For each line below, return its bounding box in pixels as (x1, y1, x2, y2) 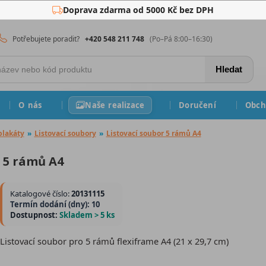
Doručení (179, 99, 216, 110)
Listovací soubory (34, 128, 96, 138)
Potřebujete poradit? (12, 33, 80, 44)
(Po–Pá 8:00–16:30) (150, 33, 213, 44)
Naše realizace (85, 99, 145, 110)
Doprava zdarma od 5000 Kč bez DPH (63, 4, 214, 15)
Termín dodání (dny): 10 (10, 199, 100, 210)
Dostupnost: (10, 210, 59, 220)
